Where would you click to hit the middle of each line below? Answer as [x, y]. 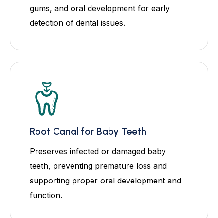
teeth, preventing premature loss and [98, 166]
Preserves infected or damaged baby [98, 151]
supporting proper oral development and [105, 180]
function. [46, 195]
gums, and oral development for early [100, 8]
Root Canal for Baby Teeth [88, 131]
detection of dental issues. [77, 23]
